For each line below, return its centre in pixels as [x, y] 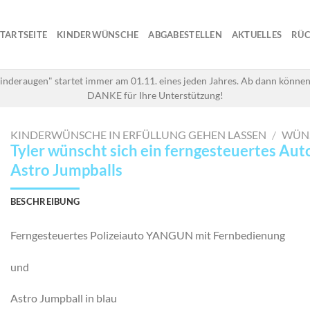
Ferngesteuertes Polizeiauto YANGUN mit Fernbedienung [147, 235]
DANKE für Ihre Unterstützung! [155, 95]
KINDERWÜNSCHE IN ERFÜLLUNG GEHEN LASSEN [138, 135]
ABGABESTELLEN [185, 35]
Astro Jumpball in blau [63, 298]
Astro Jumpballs [66, 170]
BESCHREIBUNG [45, 201]
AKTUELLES [257, 35]
